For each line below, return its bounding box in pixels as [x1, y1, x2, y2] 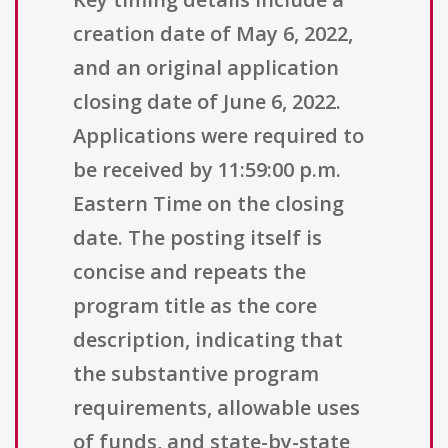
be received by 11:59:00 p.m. [73, 156, 341, 184]
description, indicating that [73, 326, 343, 354]
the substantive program [73, 360, 319, 388]
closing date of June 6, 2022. [73, 88, 341, 116]
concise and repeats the [73, 258, 306, 286]
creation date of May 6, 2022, [73, 20, 353, 48]
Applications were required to [73, 122, 364, 150]
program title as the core [73, 292, 317, 320]
